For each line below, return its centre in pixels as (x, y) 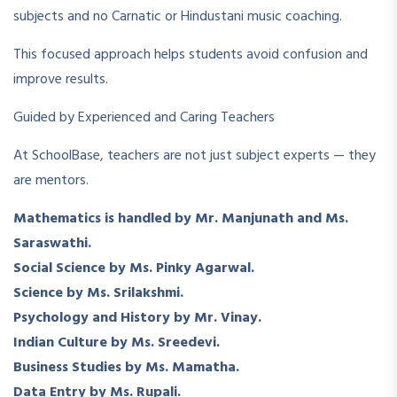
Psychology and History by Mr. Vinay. (137, 318)
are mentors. (51, 180)
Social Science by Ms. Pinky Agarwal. (134, 268)
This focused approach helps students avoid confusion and (191, 54)
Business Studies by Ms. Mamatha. (126, 367)
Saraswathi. (52, 243)
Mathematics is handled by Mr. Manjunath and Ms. (181, 218)
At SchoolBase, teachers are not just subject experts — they (195, 156)
